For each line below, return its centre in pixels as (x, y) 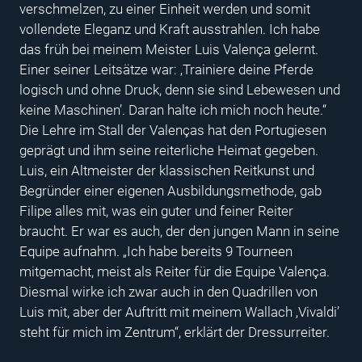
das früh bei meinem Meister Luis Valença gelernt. (169, 49)
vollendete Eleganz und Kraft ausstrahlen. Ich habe (170, 29)
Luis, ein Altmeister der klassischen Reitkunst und (167, 170)
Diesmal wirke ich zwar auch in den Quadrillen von (168, 291)
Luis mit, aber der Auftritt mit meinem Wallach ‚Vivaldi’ (179, 311)
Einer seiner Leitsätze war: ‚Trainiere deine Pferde (166, 69)
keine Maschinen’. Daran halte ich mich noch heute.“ (173, 109)
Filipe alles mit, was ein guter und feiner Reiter (156, 210)
